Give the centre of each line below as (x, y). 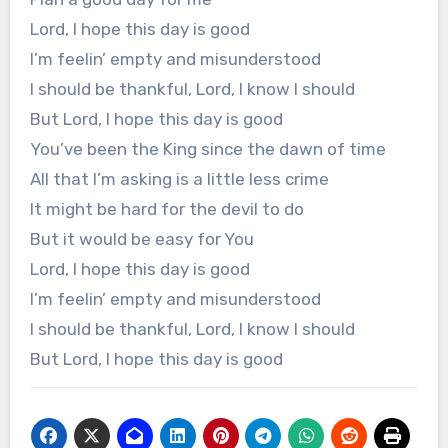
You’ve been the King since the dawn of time (207, 149)
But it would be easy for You (141, 239)
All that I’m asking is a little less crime (179, 179)
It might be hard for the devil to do (166, 209)
